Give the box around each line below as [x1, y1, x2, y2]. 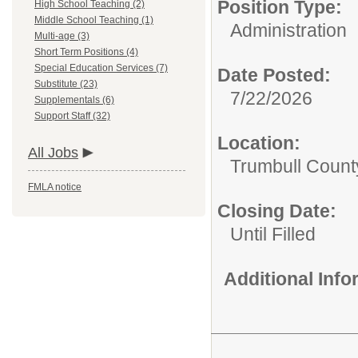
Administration [230, 20, 347, 41]
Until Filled [230, 224, 316, 245]
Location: [217, 133, 300, 153]
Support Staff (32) [34, 110, 110, 121]
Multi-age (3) [34, 30, 89, 42]
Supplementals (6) [34, 94, 114, 105]
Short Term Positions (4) [34, 46, 138, 58]
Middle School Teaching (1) [34, 14, 153, 26]
